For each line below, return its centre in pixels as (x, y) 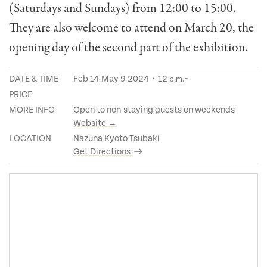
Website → (95, 123)
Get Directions (103, 151)
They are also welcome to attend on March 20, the (131, 28)
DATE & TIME (34, 79)
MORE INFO (32, 110)
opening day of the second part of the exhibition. (128, 47)
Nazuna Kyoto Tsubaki (117, 138)
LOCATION (30, 138)
